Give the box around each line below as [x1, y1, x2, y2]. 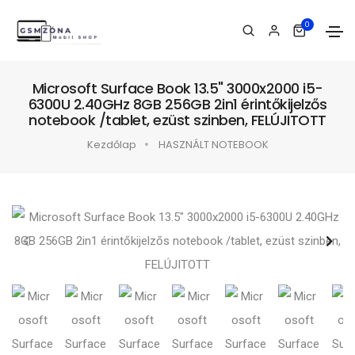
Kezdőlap [86, 137, 136, 152]
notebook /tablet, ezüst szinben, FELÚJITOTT [29, 110, 326, 130]
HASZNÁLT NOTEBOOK [158, 137, 269, 152]
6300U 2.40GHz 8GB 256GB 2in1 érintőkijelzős [28, 94, 327, 114]
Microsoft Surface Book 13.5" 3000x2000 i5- [32, 78, 323, 98]
